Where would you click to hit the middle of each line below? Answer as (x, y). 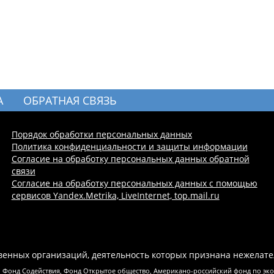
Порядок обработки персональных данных (102, 135)
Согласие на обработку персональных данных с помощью (134, 183)
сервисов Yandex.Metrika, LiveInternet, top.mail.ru (115, 196)
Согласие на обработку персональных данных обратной (130, 159)
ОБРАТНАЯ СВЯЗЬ (70, 101)
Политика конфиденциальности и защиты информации (129, 147)
